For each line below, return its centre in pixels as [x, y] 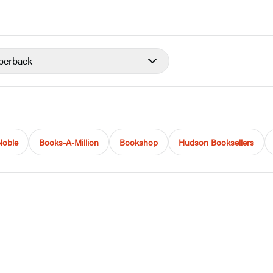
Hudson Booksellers [216, 142]
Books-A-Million [69, 142]
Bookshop [139, 142]
